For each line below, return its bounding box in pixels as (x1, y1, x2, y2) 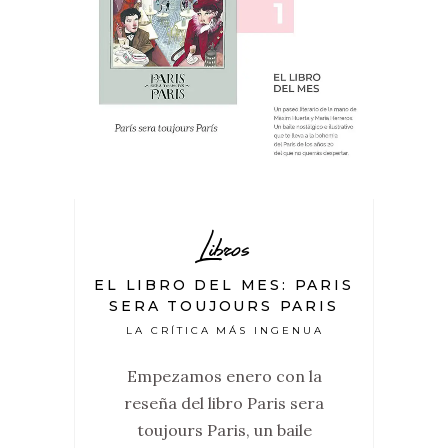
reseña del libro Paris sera (124, 393, 324, 413)
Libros (199, 223, 249, 272)
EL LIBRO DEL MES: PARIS (94, 276, 354, 294)
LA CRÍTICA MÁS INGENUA (125, 324, 325, 337)
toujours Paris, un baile (136, 420, 312, 440)
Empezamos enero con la (126, 366, 322, 386)
